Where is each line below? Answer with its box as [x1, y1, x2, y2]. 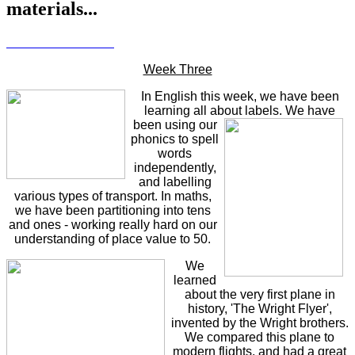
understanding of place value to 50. [14, 232, 211, 246]
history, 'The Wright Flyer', [187, 302, 332, 316]
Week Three [143, 63, 212, 77]
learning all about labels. [144, 104, 285, 118]
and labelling [138, 175, 212, 189]
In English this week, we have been [140, 90, 339, 104]
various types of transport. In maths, [13, 189, 212, 204]
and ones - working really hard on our [8, 218, 217, 232]
